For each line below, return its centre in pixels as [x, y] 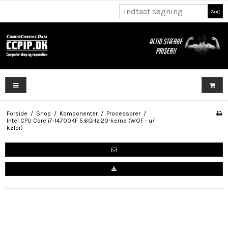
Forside [17, 114]
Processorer [123, 114]
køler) [15, 128]
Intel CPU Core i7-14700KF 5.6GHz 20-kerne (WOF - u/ [80, 121]
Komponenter [78, 114]
